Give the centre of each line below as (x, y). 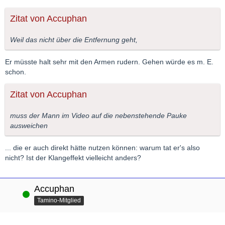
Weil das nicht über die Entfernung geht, (74, 39)
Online (14, 194)
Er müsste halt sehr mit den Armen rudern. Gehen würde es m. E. (109, 62)
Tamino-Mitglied (59, 200)
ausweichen (29, 125)
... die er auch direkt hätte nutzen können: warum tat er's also (102, 147)
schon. (16, 72)
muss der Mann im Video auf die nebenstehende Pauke (98, 115)
